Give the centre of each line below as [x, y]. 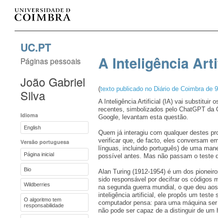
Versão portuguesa [45, 142]
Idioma [29, 115]
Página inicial [39, 154]
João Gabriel [53, 82]
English [32, 127]
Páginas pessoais [51, 61]
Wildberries [37, 184]
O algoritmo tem [43, 200]
